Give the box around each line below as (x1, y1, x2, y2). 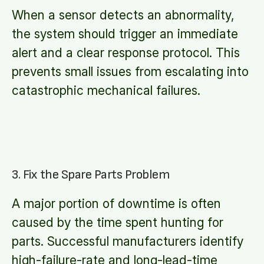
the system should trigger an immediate (12, 27, 238, 41)
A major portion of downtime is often (12, 196, 221, 211)
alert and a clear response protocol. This (12, 45, 240, 60)
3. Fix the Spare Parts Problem (12, 167, 170, 183)
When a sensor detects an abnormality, (12, 8, 235, 22)
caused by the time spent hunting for (12, 215, 223, 230)
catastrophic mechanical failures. (12, 83, 200, 98)
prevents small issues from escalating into (12, 64, 249, 79)
